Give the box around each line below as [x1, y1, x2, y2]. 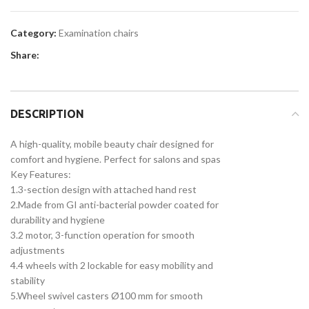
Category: [10, 26, 57, 39]
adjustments [10, 243, 65, 256]
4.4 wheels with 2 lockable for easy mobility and [10, 259, 213, 271]
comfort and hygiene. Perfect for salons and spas [10, 152, 221, 165]
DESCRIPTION [10, 107, 84, 120]
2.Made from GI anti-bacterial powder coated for [10, 198, 219, 210]
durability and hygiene [10, 213, 105, 226]
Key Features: [10, 168, 71, 180]
